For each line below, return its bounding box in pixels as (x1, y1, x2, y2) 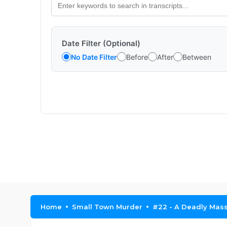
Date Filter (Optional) (62, 39, 140, 48)
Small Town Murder (72, 203, 142, 211)
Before (126, 52, 148, 61)
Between (182, 52, 211, 61)
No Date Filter (71, 52, 117, 61)
